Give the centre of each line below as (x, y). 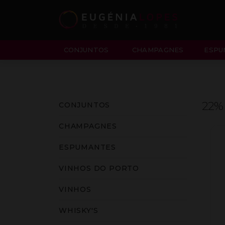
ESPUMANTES (87, 147)
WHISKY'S (79, 210)
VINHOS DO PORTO (99, 168)
